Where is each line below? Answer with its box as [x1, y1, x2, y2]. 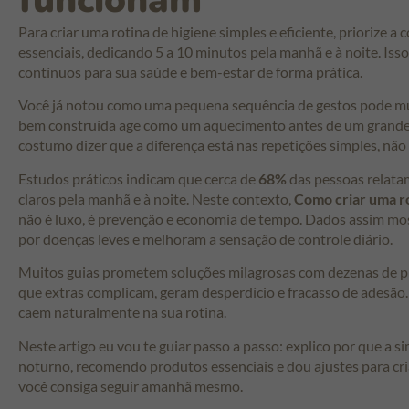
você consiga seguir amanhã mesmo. [18, 376, 243, 394]
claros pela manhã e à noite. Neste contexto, [18, 189, 294, 207]
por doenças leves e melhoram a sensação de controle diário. [18, 229, 393, 247]
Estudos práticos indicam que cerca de [18, 169, 258, 187]
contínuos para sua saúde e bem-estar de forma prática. [18, 63, 362, 81]
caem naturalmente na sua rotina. [18, 303, 226, 321]
